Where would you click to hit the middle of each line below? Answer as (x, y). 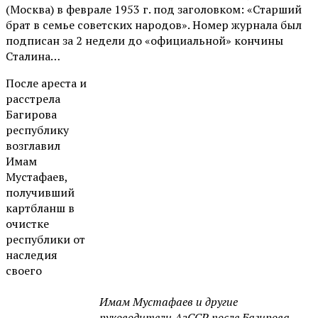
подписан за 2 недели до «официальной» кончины (144, 40)
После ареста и (46, 83)
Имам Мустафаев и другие (169, 301)
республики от (45, 239)
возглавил (33, 145)
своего (24, 270)
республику (37, 130)
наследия (32, 254)
